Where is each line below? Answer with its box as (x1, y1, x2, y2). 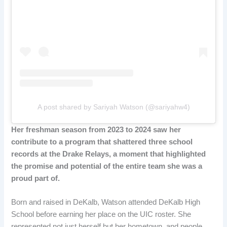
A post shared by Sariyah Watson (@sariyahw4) (37, 103, 190, 111)
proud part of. (11, 174, 60, 183)
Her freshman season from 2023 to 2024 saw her (11, 126, 181, 134)
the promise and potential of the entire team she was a (11, 162, 203, 171)
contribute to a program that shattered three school (11, 138, 193, 146)
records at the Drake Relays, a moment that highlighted (11, 150, 206, 159)
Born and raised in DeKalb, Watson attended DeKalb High (11, 198, 201, 207)
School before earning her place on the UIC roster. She (11, 210, 192, 219)
